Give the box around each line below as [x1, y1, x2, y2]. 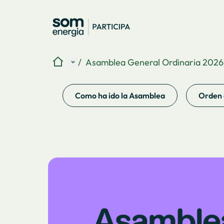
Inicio [51, 55, 72, 67]
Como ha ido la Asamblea [74, 90, 165, 100]
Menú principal [67, 55, 128, 67]
